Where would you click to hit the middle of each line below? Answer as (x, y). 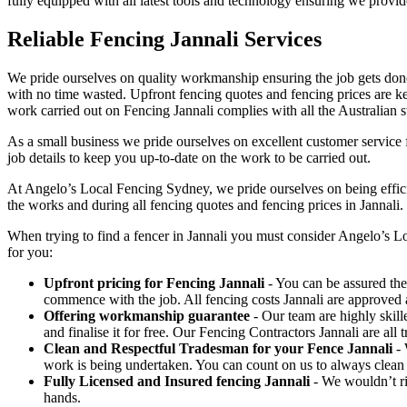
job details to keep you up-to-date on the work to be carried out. (189, 157)
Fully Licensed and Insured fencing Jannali (177, 381)
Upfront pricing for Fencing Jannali (154, 283)
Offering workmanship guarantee (147, 315)
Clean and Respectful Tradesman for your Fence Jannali (218, 348)
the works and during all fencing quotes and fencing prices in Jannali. (205, 204)
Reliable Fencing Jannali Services (164, 39)
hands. (62, 397)
